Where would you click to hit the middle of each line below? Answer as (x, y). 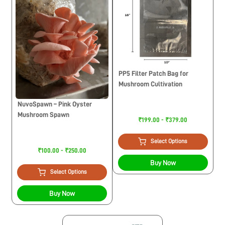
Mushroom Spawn (44, 115)
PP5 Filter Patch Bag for (153, 73)
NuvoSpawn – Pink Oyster (55, 104)
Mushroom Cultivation (150, 84)
